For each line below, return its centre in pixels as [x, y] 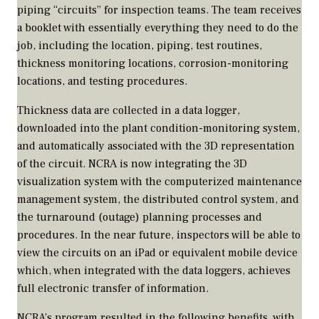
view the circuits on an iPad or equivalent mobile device [157, 252]
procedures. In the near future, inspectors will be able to [159, 235]
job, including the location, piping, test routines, [140, 45]
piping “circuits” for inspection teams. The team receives [159, 10]
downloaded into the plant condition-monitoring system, [158, 128]
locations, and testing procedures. [102, 81]
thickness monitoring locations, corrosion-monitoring [153, 63]
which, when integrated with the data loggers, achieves [154, 270]
